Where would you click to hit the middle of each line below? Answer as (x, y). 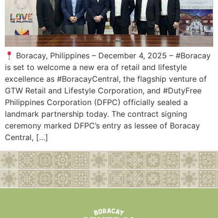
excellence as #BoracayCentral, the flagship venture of (106, 79)
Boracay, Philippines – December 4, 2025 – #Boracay (112, 56)
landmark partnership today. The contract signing (96, 114)
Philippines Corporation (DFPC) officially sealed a (96, 102)
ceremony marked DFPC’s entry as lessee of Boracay (102, 126)
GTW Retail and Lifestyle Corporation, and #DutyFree (103, 91)
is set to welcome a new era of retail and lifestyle (96, 67)
